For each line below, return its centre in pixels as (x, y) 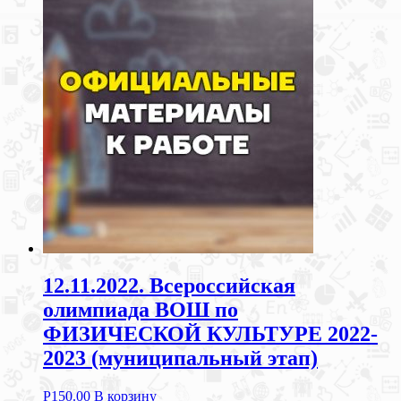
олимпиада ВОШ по (141, 310)
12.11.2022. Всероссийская (169, 286)
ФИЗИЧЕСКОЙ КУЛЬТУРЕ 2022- (210, 334)
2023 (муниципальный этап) (180, 358)
